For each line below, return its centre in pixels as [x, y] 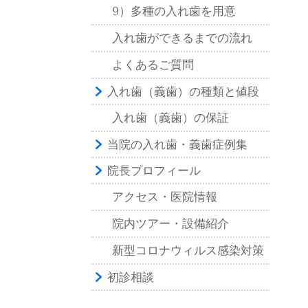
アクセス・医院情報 [165, 196]
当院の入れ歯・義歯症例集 [177, 144]
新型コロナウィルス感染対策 [188, 250]
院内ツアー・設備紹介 [170, 223]
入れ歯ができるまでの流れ [182, 37]
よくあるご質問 [153, 64]
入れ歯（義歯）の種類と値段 [183, 91]
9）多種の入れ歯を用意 [174, 11]
